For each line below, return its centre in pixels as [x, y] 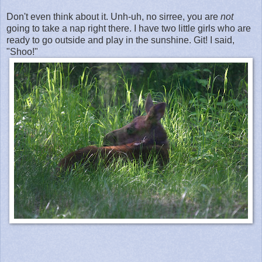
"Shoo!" [22, 51]
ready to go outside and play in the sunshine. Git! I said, [120, 40]
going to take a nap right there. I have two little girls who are [129, 28]
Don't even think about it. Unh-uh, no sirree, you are [113, 16]
